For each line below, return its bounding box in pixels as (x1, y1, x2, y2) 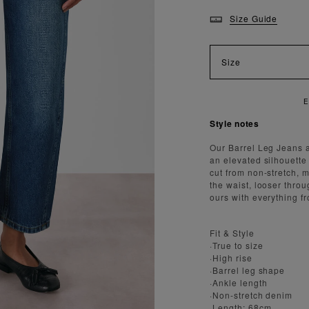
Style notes (210, 117, 259, 130)
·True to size (210, 239, 263, 251)
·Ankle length (210, 276, 268, 288)
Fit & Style (210, 226, 255, 239)
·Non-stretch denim (210, 288, 293, 301)
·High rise (210, 251, 252, 263)
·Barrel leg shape (210, 263, 286, 276)
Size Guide (229, 12, 278, 25)
